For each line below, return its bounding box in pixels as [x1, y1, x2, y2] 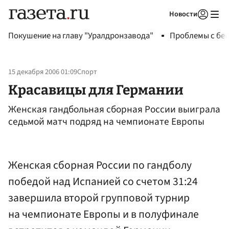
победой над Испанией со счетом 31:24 [8, 173, 198, 190]
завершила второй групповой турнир [8, 190, 190, 206]
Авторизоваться [137, 22, 185, 32]
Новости [169, 9, 197, 19]
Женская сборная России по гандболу [8, 157, 192, 173]
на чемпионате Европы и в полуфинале [8, 206, 199, 222]
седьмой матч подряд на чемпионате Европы [8, 114, 204, 129]
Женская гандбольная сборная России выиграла [8, 102, 220, 117]
